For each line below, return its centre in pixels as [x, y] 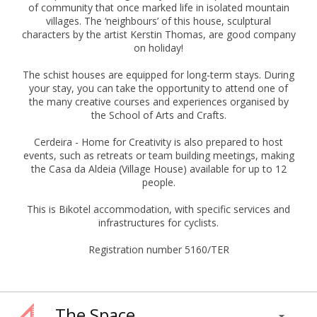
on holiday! [158, 48]
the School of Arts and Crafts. [158, 115]
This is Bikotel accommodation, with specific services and [158, 209]
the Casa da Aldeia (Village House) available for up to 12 [158, 169]
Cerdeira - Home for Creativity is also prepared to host [158, 142]
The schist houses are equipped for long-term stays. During [158, 75]
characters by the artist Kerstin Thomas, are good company [158, 35]
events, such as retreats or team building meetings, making [158, 156]
